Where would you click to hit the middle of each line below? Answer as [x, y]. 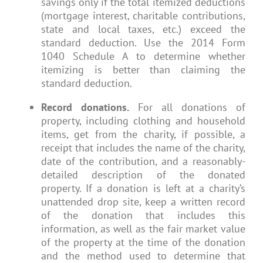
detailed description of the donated [143, 175]
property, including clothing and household [143, 121]
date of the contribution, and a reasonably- [143, 161]
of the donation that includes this [143, 215]
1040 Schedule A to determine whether [143, 56]
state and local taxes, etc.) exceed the [143, 29]
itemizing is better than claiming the [143, 70]
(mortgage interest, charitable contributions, [143, 16]
